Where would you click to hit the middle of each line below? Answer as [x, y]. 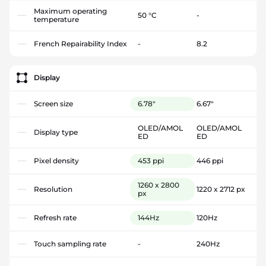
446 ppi [210, 160]
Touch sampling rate [70, 243]
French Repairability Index [80, 43]
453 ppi [151, 160]
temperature [56, 19]
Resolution [53, 189]
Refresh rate [55, 217]
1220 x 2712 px [221, 189]
